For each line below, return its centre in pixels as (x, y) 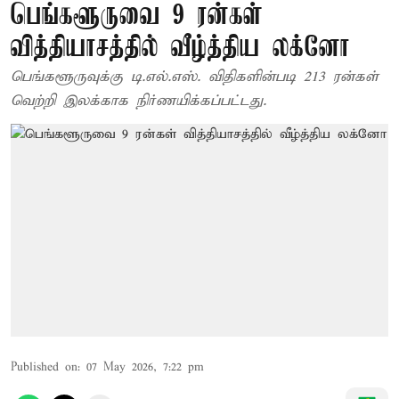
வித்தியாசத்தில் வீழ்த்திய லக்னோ (180, 49)
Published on (44, 367)
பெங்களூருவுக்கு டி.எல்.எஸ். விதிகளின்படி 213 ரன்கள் (195, 77)
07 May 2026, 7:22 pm (145, 367)
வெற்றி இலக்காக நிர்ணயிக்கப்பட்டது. (138, 101)
